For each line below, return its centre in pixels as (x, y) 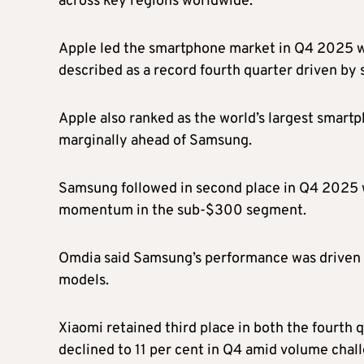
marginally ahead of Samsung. (155, 141)
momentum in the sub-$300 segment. (182, 210)
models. (84, 280)
